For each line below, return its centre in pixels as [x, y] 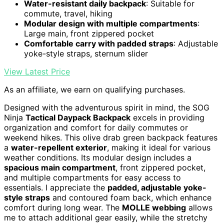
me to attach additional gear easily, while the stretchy [106, 218]
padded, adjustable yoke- [157, 188]
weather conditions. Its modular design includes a [98, 158]
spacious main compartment [60, 168]
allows [199, 208]
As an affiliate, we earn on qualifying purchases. [94, 90]
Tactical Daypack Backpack [78, 118]
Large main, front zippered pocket [89, 34]
